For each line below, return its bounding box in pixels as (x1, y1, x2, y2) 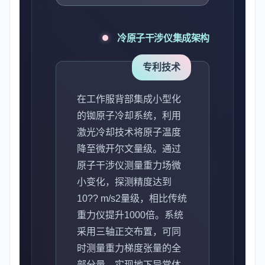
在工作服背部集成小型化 (77, 94, 181, 104)
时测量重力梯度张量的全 (77, 243, 181, 253)
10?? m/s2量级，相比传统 (77, 193, 187, 203)
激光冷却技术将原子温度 (77, 127, 181, 137)
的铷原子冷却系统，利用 (77, 111, 181, 121)
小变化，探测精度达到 (77, 177, 172, 187)
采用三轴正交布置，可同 (77, 227, 181, 237)
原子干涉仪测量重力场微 (77, 160, 181, 170)
